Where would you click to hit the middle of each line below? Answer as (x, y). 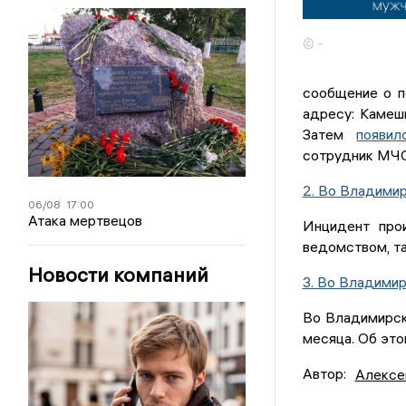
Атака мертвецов (86, 221)
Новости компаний (119, 275)
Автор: (324, 374)
